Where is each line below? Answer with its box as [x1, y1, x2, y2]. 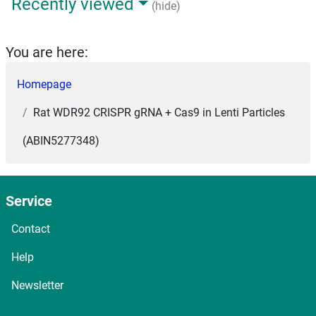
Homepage [17, 78, 71, 91]
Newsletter [11, 279, 63, 292]
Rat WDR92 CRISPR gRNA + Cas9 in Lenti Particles [33, 106, 285, 119]
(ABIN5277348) [23, 134, 99, 147]
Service [6, 193, 52, 209]
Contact [11, 222, 50, 236]
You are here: [6, 44, 88, 61]
